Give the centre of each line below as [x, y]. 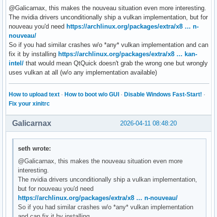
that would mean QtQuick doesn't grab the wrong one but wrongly [116, 63]
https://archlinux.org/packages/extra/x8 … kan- [128, 54]
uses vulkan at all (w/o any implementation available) [83, 72]
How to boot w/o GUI [92, 94]
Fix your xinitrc [29, 103]
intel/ [16, 63]
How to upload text [34, 94]
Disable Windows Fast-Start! [163, 94]
